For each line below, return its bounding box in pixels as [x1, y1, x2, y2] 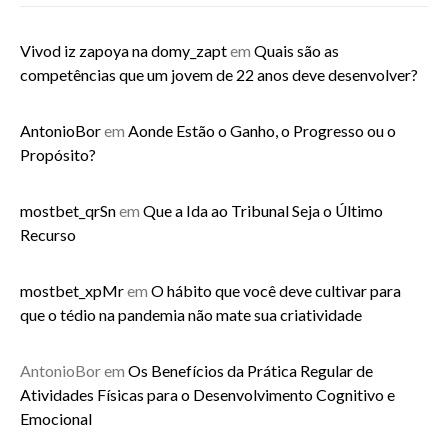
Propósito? [20, 145, 96, 164]
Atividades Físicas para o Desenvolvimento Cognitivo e [20, 385, 395, 404]
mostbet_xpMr [20, 281, 124, 300]
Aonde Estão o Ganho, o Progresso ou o [128, 121, 396, 140]
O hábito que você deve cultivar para [151, 281, 401, 300]
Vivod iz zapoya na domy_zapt [20, 41, 227, 60]
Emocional [20, 409, 92, 428]
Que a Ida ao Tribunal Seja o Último [143, 201, 383, 220]
